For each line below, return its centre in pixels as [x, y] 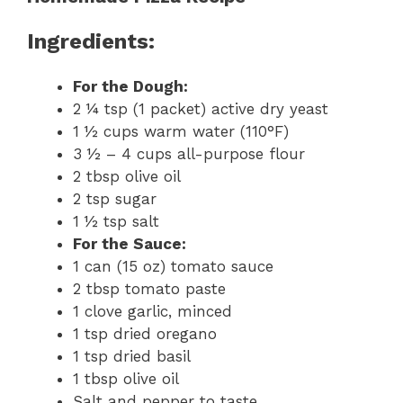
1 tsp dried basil [132, 356]
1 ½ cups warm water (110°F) [181, 131]
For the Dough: [130, 86]
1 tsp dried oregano [145, 333]
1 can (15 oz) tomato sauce [173, 266]
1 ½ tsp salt [116, 221]
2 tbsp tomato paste [149, 288]
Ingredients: [91, 41]
